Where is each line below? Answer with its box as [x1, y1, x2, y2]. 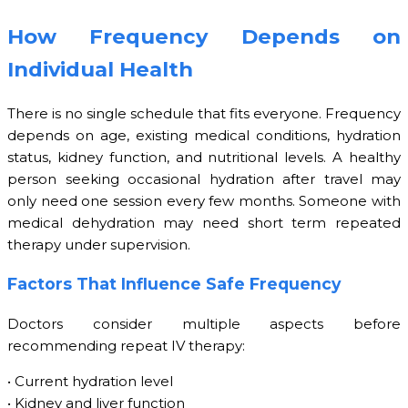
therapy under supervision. [7, 235, 190, 253]
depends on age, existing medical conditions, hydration [7, 126, 401, 144]
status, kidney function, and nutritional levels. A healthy [7, 148, 401, 166]
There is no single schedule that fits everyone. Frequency [7, 104, 401, 122]
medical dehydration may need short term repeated [7, 213, 401, 231]
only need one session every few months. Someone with [7, 191, 401, 209]
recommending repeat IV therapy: [7, 336, 245, 354]
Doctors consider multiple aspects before [7, 314, 401, 332]
